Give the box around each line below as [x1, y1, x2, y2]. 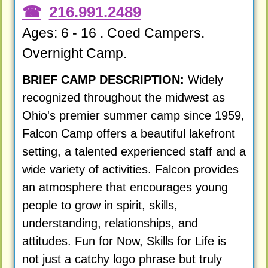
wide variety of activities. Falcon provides [22, 162, 239, 176]
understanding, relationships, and [22, 216, 198, 230]
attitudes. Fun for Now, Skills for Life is [22, 234, 226, 248]
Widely [184, 72, 223, 86]
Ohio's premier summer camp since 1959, [22, 108, 245, 122]
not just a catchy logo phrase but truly [22, 252, 222, 266]
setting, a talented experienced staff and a [22, 144, 246, 158]
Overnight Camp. [22, 45, 127, 61]
